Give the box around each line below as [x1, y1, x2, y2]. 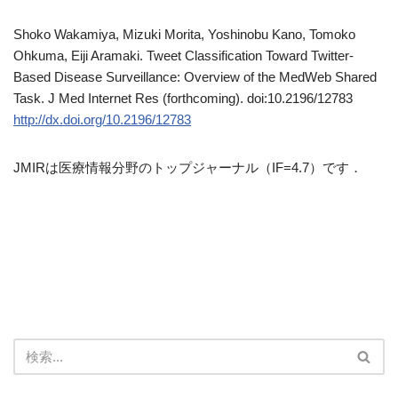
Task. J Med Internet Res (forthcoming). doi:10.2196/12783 [13, 90, 353, 106]
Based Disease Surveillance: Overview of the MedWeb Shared [13, 68, 377, 84]
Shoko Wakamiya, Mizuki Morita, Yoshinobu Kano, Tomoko [13, 26, 355, 42]
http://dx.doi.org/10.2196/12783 [13, 111, 191, 127]
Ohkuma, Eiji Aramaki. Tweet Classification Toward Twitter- [13, 47, 354, 63]
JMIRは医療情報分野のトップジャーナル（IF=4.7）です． [13, 159, 362, 175]
